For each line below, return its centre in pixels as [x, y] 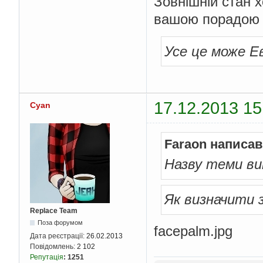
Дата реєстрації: [58, 236]
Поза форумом [60, 222]
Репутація [47, 257]
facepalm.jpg [193, 231]
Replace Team [54, 210]
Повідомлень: [53, 246]
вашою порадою [207, 19]
